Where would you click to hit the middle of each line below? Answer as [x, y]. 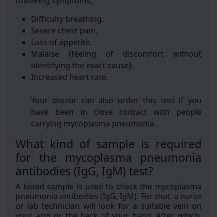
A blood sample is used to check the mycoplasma [108, 186]
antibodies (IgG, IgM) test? [84, 171]
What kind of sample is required [108, 144]
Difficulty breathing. [67, 19]
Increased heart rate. [70, 77]
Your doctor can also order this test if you [116, 100]
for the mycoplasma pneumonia [108, 157]
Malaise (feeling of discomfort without [116, 54]
